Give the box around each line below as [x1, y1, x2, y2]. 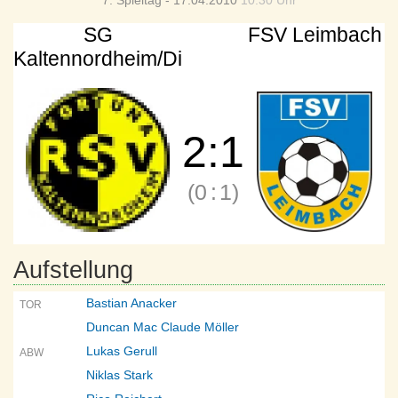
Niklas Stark [86, 368, 153, 382]
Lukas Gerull [86, 344, 157, 358]
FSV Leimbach [247, 23, 382, 46]
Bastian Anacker [86, 296, 177, 310]
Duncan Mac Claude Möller [86, 320, 239, 334]
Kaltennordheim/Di [13, 47, 182, 70]
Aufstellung [13, 257, 133, 283]
